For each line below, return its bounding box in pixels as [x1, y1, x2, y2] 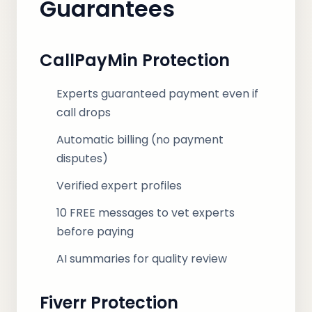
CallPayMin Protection [40, 49, 230, 72]
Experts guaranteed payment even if [56, 86, 258, 102]
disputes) [56, 150, 108, 166]
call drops [56, 104, 111, 120]
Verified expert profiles [56, 178, 182, 194]
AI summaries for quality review [56, 251, 227, 267]
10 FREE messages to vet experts [56, 205, 235, 221]
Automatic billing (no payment [56, 132, 224, 148]
